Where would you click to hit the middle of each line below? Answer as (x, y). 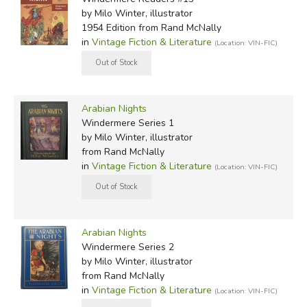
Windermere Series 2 (127, 247)
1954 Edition (108, 28)
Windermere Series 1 (127, 123)
